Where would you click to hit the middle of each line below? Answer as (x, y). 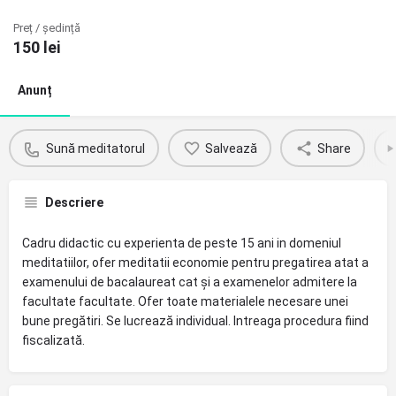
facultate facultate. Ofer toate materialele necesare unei (185, 301)
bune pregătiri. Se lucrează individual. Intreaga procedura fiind (195, 321)
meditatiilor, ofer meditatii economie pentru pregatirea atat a (195, 263)
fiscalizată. (53, 340)
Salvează (231, 148)
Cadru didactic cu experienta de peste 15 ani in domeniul (182, 243)
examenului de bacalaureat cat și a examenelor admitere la (190, 282)
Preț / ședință (47, 28)
